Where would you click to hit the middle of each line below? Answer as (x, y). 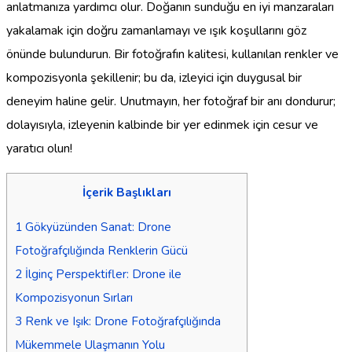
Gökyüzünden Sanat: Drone (97, 227)
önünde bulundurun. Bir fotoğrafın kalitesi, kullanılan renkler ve (172, 54)
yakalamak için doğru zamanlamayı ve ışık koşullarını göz (156, 30)
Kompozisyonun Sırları (74, 297)
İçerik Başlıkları (127, 192)
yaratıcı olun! (39, 148)
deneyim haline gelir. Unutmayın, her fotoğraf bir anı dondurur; (171, 101)
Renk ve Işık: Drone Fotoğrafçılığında (121, 321)
